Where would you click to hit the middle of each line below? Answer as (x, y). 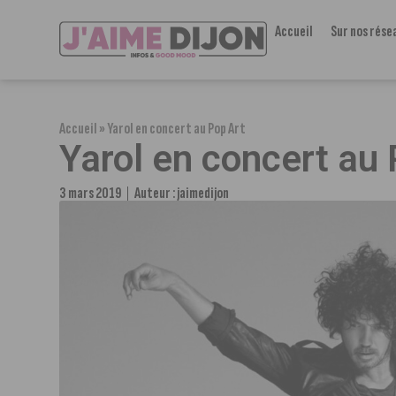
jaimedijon (203, 193)
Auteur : (156, 193)
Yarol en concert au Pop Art (177, 129)
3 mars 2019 (91, 193)
